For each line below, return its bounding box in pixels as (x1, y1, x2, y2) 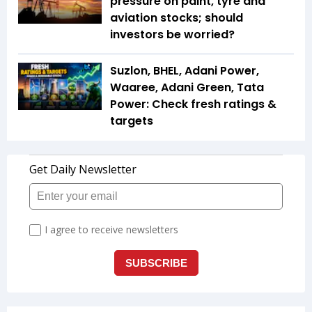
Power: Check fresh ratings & (110, 96, 276, 113)
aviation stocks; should (110, 10, 243, 26)
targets (110, 113, 153, 130)
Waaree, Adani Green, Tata (110, 79, 264, 96)
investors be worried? (110, 26, 235, 43)
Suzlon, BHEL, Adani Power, (110, 63, 259, 79)
